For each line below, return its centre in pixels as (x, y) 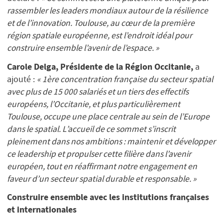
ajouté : (22, 79)
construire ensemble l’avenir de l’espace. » (83, 48)
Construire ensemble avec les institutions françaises (108, 197)
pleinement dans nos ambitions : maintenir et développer (111, 141)
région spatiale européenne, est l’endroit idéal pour (100, 35)
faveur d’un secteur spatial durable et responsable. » (102, 178)
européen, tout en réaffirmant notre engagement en (102, 166)
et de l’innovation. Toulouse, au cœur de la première (101, 23)
